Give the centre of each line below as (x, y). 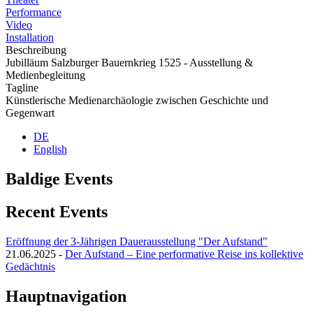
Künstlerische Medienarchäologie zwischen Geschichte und (137, 100)
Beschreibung (36, 50)
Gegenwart (30, 112)
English (50, 149)
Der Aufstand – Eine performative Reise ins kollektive (184, 254)
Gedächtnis (30, 266)
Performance (34, 12)
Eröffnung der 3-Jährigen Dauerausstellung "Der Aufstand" (137, 241)
